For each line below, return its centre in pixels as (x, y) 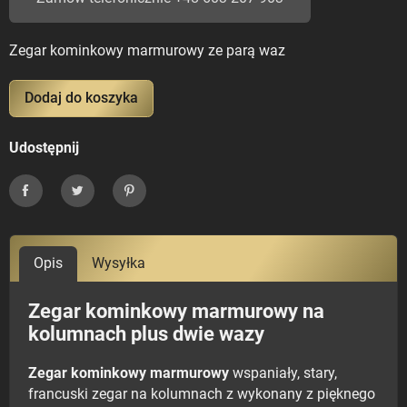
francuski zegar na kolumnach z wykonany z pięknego (202, 395)
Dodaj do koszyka (81, 99)
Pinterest (152, 208)
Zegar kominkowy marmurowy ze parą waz (147, 51)
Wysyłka (119, 264)
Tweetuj (96, 208)
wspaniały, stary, (285, 374)
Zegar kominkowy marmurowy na (176, 312)
